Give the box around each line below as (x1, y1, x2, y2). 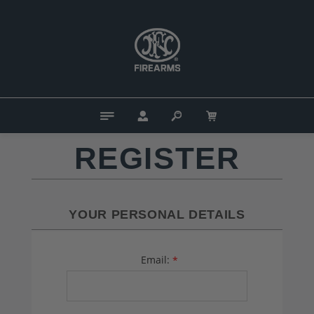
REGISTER (74, 141, 240, 175)
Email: (141, 253, 170, 266)
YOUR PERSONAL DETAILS (69, 207, 245, 221)
